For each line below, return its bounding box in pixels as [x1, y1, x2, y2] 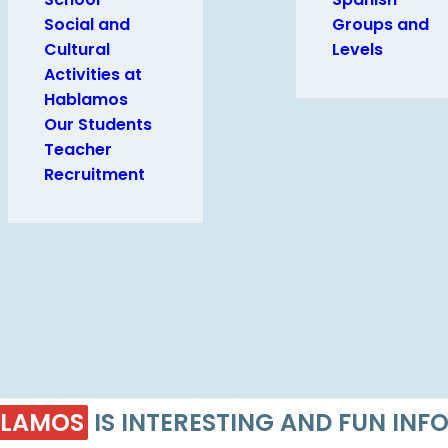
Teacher [44, 138, 112, 161]
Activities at [44, 63, 142, 86]
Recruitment [44, 163, 145, 186]
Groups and [332, 13, 429, 36]
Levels [332, 38, 383, 61]
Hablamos [44, 88, 128, 111]
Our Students [44, 113, 152, 136]
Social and [44, 13, 130, 36]
